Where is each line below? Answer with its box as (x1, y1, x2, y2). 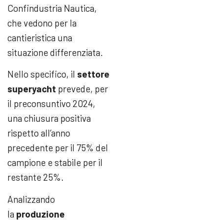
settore (77, 68, 110, 80)
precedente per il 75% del (7, 142, 108, 154)
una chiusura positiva (7, 112, 91, 124)
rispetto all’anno (7, 127, 70, 139)
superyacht (7, 83, 56, 95)
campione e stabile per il (7, 157, 103, 168)
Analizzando (7, 193, 55, 205)
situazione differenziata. (7, 46, 103, 58)
